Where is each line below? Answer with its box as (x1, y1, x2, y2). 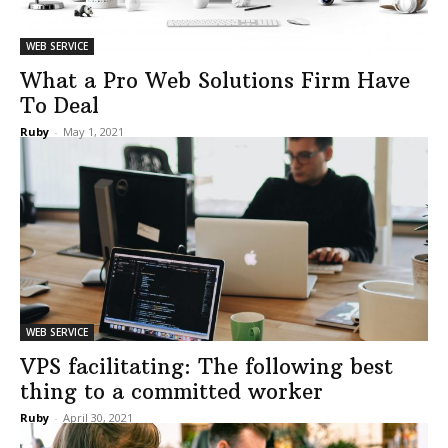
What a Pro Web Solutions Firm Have (20, 66, 410, 94)
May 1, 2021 (63, 123, 124, 139)
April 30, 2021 (63, 409, 133, 425)
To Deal (20, 91, 99, 119)
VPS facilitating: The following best (20, 352, 393, 380)
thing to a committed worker (20, 377, 323, 405)
